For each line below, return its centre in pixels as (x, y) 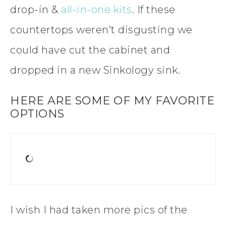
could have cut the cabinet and (90, 50)
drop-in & (36, 10)
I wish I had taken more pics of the (99, 210)
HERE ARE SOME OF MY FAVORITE (112, 101)
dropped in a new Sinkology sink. (95, 70)
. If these (154, 10)
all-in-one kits (97, 10)
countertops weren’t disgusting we (101, 30)
